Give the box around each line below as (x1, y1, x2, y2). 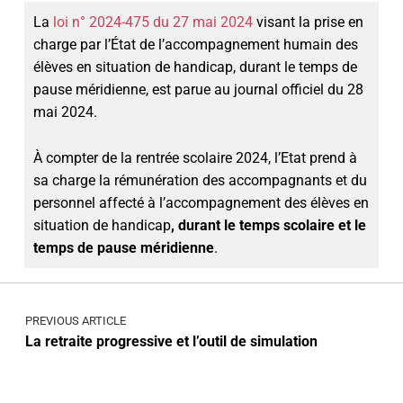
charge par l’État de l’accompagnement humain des (32, 35, 358, 53)
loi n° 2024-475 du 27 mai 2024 (52, 13, 253, 31)
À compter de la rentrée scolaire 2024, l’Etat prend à (32, 148, 357, 166)
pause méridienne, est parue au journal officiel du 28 (32, 80, 363, 98)
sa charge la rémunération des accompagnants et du (32, 171, 367, 189)
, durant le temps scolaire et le (170, 216, 366, 234)
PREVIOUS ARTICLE (24, 314, 126, 328)
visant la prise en (252, 13, 363, 31)
